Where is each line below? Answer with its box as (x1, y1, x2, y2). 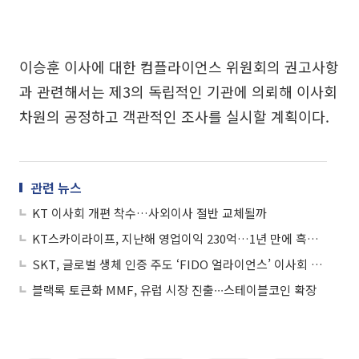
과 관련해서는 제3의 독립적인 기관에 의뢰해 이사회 (19, 81, 337, 103)
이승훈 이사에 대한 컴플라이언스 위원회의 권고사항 (19, 56, 339, 78)
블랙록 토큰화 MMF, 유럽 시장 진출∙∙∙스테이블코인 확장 (32, 281, 317, 299)
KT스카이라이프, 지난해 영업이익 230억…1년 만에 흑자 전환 (307, 230, 319, 248)
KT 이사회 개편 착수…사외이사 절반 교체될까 (32, 204, 267, 222)
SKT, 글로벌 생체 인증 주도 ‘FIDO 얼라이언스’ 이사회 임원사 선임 (311, 256, 323, 273)
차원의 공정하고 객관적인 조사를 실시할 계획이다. (19, 106, 329, 127)
